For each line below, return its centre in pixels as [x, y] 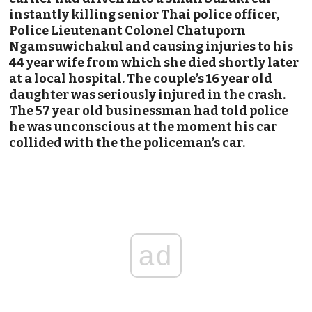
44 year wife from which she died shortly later [154, 62]
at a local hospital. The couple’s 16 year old [141, 78]
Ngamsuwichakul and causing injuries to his [151, 46]
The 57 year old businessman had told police [149, 110]
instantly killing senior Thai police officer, [145, 14]
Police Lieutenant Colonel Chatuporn [128, 30]
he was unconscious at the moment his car [143, 126]
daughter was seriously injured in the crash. [148, 94]
